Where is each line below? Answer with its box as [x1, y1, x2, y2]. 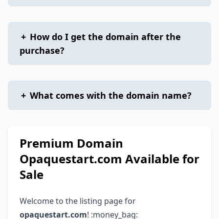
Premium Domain [20, 135, 123, 151]
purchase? [20, 44, 65, 56]
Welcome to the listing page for [20, 196, 136, 206]
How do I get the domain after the [30, 31, 181, 43]
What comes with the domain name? [30, 89, 192, 101]
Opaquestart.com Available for [20, 151, 199, 167]
